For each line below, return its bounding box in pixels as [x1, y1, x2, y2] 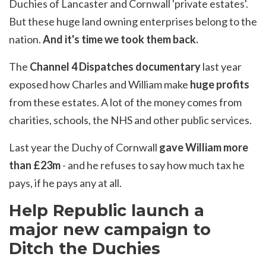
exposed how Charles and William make [9, 77, 190, 91]
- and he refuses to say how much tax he [61, 158, 245, 172]
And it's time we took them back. [43, 32, 198, 46]
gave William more [159, 140, 248, 154]
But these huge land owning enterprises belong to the [9, 14, 257, 28]
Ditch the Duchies [9, 238, 160, 258]
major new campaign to [9, 219, 211, 239]
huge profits [190, 77, 249, 91]
